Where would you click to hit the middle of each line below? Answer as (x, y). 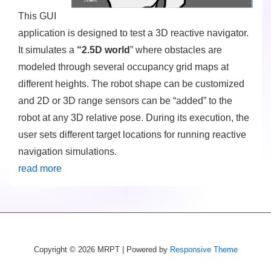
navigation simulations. (67, 151)
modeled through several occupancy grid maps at (123, 67)
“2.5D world (103, 50)
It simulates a (47, 50)
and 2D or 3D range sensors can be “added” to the (125, 100)
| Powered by (146, 250)
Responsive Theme (204, 250)
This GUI (37, 16)
